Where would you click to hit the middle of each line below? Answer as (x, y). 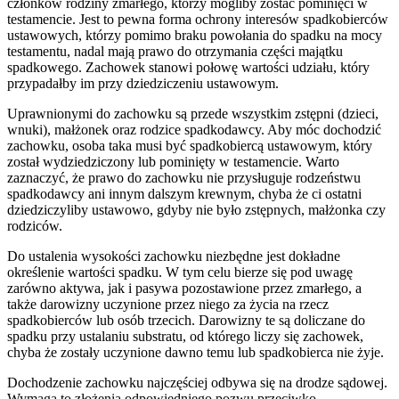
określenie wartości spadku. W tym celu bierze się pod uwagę (180, 273)
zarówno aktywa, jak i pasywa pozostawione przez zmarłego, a (184, 289)
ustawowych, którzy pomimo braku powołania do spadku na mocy (195, 36)
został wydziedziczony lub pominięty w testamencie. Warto (173, 162)
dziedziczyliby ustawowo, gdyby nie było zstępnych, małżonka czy (196, 210)
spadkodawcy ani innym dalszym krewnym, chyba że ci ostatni (184, 194)
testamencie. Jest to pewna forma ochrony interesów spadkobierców (198, 20)
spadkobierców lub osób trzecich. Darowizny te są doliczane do (186, 321)
